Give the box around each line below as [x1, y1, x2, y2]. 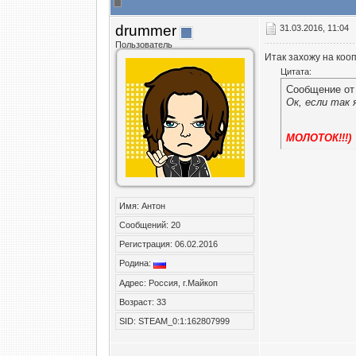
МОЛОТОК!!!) [286, 132, 351, 145]
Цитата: [281, 67, 311, 76]
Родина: [119, 258, 153, 268]
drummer [115, 22, 176, 39]
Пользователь [115, 40, 172, 49]
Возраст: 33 [119, 296, 166, 307]
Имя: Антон [119, 201, 165, 211]
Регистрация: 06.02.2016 [119, 239, 218, 249]
